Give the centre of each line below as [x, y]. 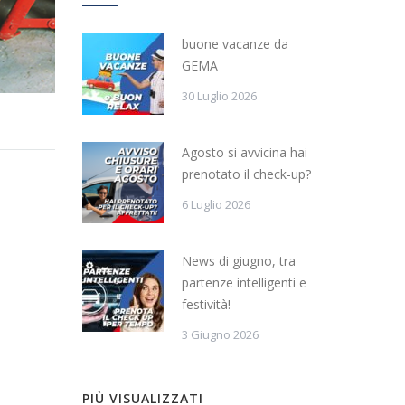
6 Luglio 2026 [216, 204]
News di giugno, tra [239, 260]
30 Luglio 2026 [219, 95]
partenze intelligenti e [244, 282]
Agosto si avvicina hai [245, 152]
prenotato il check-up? [246, 174]
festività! [206, 304]
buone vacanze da [235, 43]
